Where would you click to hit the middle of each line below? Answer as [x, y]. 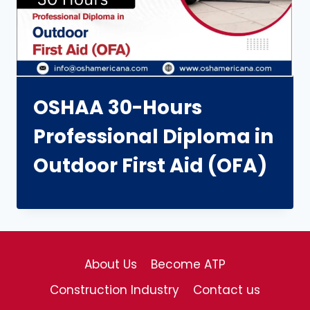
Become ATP [189, 265]
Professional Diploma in [153, 137]
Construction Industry [114, 290]
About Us [110, 265]
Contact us [227, 290]
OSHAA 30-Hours [118, 108]
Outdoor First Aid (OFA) [150, 166]
